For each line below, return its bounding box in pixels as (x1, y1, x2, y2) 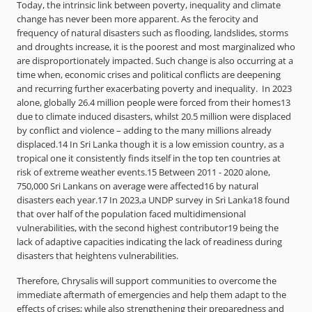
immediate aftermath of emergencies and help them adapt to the (17, 288, 286, 301)
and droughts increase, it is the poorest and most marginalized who (17, 40, 295, 53)
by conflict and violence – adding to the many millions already (17, 124, 272, 136)
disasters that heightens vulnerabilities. (17, 249, 182, 262)
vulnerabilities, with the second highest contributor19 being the (17, 221, 279, 234)
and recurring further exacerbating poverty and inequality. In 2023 (17, 82, 292, 95)
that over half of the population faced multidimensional (17, 208, 246, 220)
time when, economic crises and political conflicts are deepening (17, 68, 281, 81)
